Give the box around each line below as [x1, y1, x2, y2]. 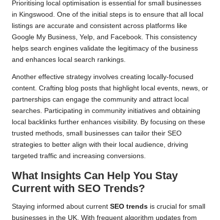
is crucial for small [148, 203, 205, 211]
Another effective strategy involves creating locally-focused [12, 73, 193, 81]
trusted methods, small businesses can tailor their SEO [12, 130, 182, 137]
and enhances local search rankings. [12, 56, 126, 64]
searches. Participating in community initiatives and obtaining [12, 107, 200, 115]
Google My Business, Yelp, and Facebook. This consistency [12, 33, 197, 41]
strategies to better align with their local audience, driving [12, 141, 188, 149]
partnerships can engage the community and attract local [12, 96, 189, 104]
